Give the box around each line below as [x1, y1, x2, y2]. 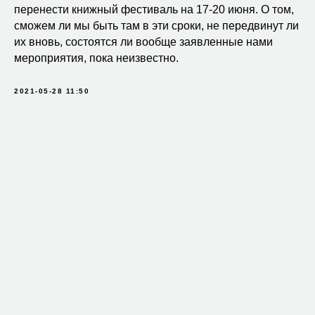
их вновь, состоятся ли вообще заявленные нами [14, 35, 273, 48]
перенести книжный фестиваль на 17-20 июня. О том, [14, 3, 294, 15]
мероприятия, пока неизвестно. [14, 51, 179, 64]
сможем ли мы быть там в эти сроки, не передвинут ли [14, 19, 299, 32]
